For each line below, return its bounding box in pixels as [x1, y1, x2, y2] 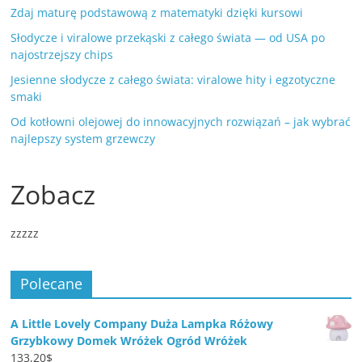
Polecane [20, 274, 83, 294]
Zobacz [11, 177, 96, 213]
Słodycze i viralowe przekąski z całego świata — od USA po [11, 30, 326, 46]
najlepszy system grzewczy [11, 131, 156, 147]
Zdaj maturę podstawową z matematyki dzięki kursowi [11, 5, 304, 21]
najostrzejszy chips [11, 47, 114, 63]
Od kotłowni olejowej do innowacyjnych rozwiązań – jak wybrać [11, 114, 351, 130]
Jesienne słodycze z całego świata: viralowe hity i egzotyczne [11, 72, 336, 88]
